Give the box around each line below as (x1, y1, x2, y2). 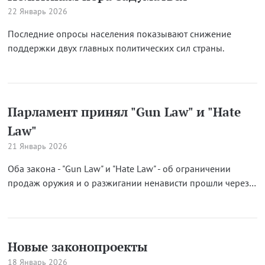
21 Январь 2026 (7, 141, 67, 151)
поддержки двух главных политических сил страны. (7, 42, 224, 54)
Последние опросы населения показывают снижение (7, 28, 231, 40)
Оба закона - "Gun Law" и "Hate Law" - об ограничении (7, 163, 231, 174)
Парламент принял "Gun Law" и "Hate (7, 104, 241, 120)
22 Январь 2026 (7, 6, 67, 17)
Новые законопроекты (7, 238, 147, 255)
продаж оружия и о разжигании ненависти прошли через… (7, 177, 256, 189)
